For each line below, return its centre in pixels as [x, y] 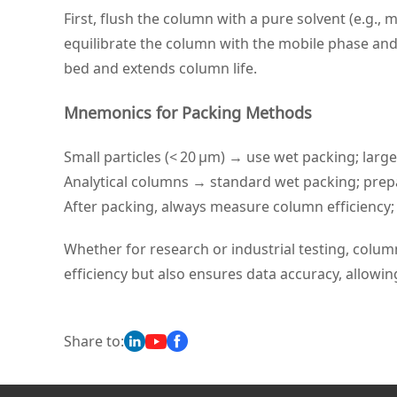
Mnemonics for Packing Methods [188, 113]
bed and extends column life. [160, 68]
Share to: [94, 341]
